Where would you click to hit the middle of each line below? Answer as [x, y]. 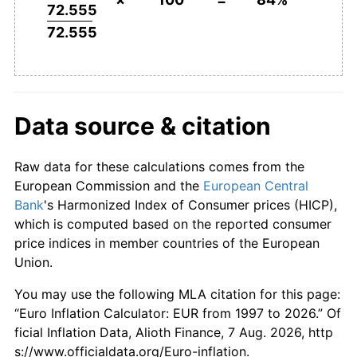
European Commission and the [109, 185]
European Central [256, 185]
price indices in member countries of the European [167, 243]
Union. [33, 262]
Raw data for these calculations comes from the [159, 166]
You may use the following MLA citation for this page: [177, 294]
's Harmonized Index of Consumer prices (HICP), [190, 204]
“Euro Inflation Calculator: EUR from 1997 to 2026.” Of [178, 313]
